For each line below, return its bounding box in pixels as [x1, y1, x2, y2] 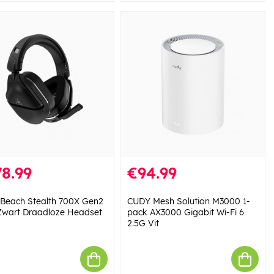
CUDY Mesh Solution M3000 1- [127, 196, 250, 207]
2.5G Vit [127, 218, 159, 229]
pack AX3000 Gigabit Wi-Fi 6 [127, 207, 244, 218]
